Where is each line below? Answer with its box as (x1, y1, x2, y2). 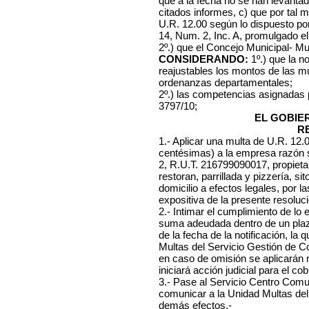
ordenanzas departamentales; (159, 77, 292, 88)
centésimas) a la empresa (159, 147, 279, 159)
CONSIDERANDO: (159, 53, 251, 65)
